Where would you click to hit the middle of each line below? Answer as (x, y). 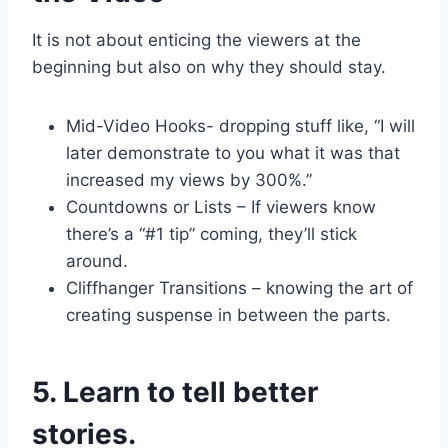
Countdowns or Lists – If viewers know (221, 207)
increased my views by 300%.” (189, 180)
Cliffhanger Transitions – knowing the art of (239, 288)
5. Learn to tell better (175, 392)
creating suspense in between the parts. (228, 315)
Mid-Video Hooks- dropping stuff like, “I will (240, 126)
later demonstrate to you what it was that (233, 153)
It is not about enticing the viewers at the (196, 40)
